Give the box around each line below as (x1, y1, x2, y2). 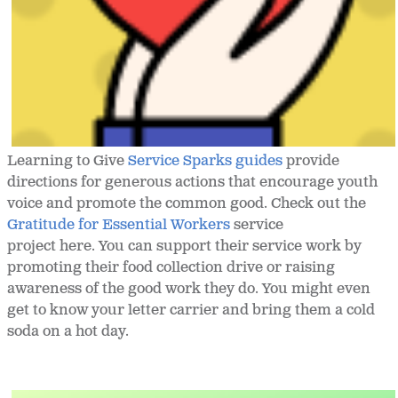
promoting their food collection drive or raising (7, 259, 335, 278)
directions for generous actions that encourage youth (7, 173, 378, 193)
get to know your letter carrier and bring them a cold (7, 301, 375, 321)
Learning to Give (7, 152, 128, 171)
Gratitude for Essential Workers (7, 216, 234, 235)
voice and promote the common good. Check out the (7, 195, 366, 214)
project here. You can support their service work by (7, 237, 362, 257)
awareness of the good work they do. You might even (7, 280, 370, 299)
